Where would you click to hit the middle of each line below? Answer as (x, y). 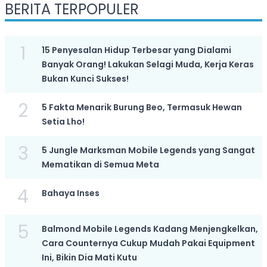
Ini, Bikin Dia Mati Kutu (89, 257)
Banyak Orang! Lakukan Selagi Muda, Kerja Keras (148, 64)
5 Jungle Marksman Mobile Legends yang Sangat (148, 150)
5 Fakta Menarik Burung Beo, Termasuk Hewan (142, 107)
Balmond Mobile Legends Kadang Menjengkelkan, (150, 229)
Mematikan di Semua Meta (100, 164)
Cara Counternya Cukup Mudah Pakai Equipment (148, 243)
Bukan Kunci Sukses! (85, 79)
